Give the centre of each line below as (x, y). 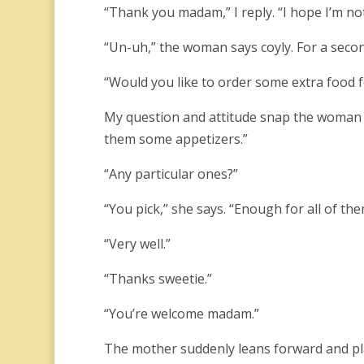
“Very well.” (137, 244)
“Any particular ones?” (171, 174)
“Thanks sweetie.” (158, 279)
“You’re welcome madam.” (181, 314)
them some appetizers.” (175, 139)
